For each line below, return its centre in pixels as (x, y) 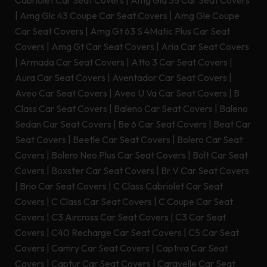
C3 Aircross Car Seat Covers (110, 217)
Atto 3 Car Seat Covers (179, 62)
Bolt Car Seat (220, 155)
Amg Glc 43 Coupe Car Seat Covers (94, 16)
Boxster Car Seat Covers (103, 171)
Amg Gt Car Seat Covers (103, 47)
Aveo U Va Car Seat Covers (170, 93)
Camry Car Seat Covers (100, 248)
